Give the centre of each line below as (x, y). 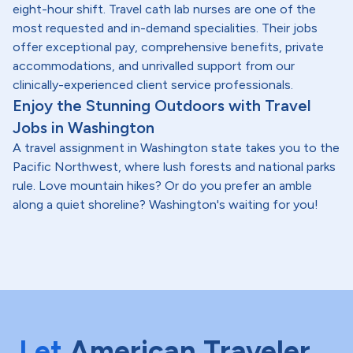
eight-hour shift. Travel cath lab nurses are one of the (164, 9)
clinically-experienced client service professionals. (153, 85)
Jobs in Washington (84, 128)
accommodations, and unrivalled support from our (154, 66)
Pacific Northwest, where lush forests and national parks (174, 167)
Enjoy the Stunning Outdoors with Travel (162, 106)
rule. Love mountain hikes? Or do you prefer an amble (162, 186)
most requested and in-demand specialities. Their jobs (165, 28)
